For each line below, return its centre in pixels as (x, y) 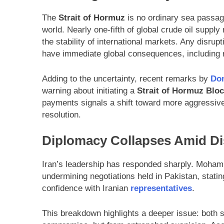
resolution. (61, 114)
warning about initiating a (89, 90)
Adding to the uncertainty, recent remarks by (126, 78)
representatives (161, 188)
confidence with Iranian (86, 188)
